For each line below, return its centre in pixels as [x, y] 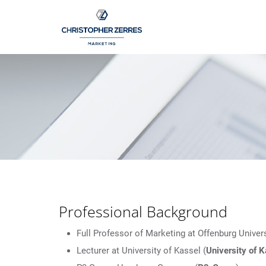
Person [67, 25]
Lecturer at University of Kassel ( [141, 251]
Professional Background [143, 211]
